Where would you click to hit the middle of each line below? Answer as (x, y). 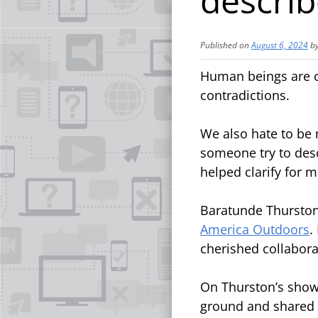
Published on (226, 45)
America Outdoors (255, 229)
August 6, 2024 (280, 45)
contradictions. (247, 95)
